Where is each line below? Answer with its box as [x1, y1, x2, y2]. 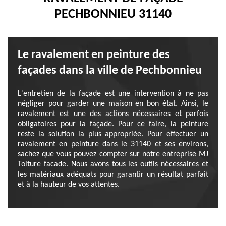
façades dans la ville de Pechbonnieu [18, 65, 202, 77]
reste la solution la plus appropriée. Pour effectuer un [18, 130, 208, 138]
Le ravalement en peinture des [18, 49, 170, 61]
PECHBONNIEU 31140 [54, 8, 172, 21]
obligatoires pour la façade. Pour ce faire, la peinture [18, 120, 208, 128]
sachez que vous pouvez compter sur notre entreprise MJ [18, 150, 208, 158]
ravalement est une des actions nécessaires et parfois [18, 110, 208, 118]
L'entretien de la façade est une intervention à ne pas [18, 90, 208, 98]
